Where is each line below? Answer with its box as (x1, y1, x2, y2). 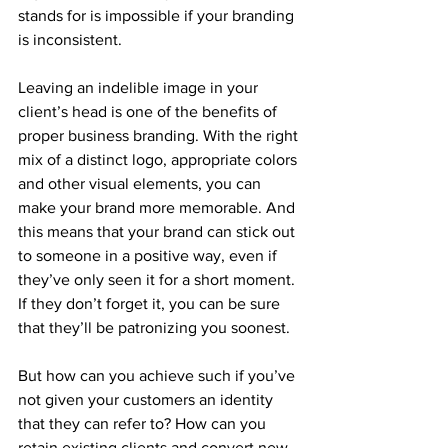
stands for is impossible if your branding (18, 6, 298, 24)
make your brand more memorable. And (18, 198, 299, 216)
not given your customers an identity (18, 390, 277, 408)
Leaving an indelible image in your (18, 78, 262, 96)
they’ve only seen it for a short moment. (18, 270, 299, 288)
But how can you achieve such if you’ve (18, 366, 299, 384)
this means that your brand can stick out (18, 222, 299, 240)
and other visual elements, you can (18, 174, 265, 192)
